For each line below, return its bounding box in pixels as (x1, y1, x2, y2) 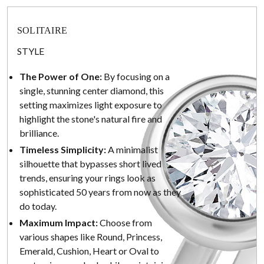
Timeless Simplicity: (19, 144, 106, 156)
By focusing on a (102, 71, 170, 82)
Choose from (98, 217, 152, 229)
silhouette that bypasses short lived (19, 158, 161, 170)
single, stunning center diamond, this (19, 85, 164, 97)
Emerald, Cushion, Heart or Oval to (19, 245, 159, 257)
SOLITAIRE (17, 25, 68, 35)
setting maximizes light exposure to (19, 99, 162, 111)
